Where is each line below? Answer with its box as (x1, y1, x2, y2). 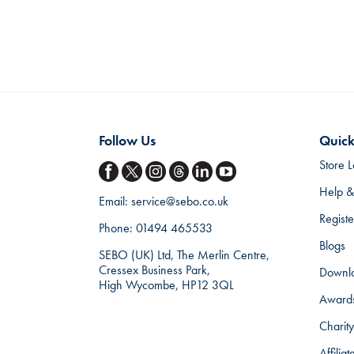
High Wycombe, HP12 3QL (98, 276, 234, 293)
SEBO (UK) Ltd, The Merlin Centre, (98, 246, 269, 263)
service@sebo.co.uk (130, 192, 228, 209)
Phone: (98, 219, 136, 236)
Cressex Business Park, (98, 261, 210, 278)
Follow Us (98, 131, 156, 149)
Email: (98, 192, 131, 209)
